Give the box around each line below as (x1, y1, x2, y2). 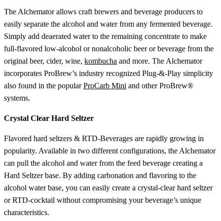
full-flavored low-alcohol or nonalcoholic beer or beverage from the (4, 44, 214, 53)
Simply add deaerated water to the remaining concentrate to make (4, 32, 207, 40)
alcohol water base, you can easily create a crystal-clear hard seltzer (4, 183, 213, 192)
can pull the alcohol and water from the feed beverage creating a (4, 158, 203, 167)
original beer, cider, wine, (4, 56, 84, 65)
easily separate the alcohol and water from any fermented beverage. (4, 19, 213, 28)
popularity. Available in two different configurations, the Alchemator (4, 146, 216, 155)
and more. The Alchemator (117, 56, 202, 65)
